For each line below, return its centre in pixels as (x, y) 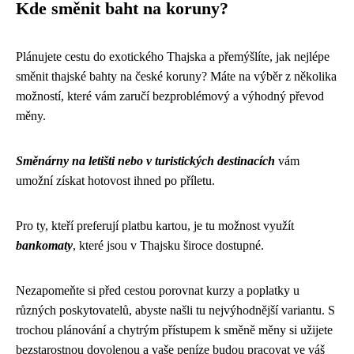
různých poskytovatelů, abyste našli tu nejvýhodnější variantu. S (175, 310)
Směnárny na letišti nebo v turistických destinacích (145, 161)
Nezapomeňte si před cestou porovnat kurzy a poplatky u (158, 290)
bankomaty (44, 245)
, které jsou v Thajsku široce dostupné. (168, 245)
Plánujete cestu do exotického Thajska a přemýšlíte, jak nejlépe (173, 56)
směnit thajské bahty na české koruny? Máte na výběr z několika (176, 76)
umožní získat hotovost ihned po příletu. (115, 181)
